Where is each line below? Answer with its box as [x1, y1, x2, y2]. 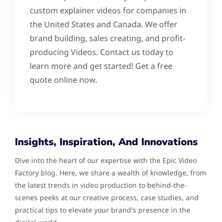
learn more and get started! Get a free [30, 60, 172, 71]
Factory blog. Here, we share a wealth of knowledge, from [15, 167, 206, 177]
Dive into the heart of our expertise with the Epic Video [15, 155, 197, 165]
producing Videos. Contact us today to [30, 46, 173, 57]
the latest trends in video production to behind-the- [15, 180, 187, 190]
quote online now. [30, 74, 97, 85]
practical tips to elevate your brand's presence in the [15, 205, 190, 215]
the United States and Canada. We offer [30, 18, 177, 30]
